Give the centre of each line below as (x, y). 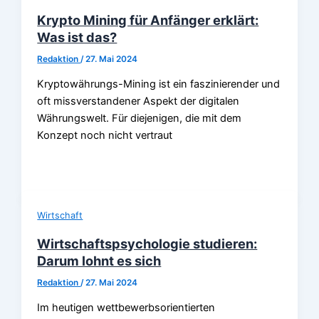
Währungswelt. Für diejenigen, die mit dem (140, 119)
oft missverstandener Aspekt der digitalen (138, 101)
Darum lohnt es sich (99, 260)
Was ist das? (77, 37)
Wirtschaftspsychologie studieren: (147, 243)
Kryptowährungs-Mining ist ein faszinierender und (159, 84)
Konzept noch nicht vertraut (105, 136)
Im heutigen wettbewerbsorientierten (126, 308)
